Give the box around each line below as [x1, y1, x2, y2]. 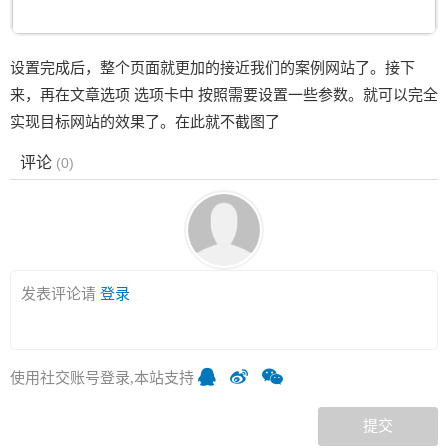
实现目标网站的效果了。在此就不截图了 [10, 113, 280, 130]
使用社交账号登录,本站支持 [10, 369, 194, 386]
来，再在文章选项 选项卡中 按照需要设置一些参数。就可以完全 [10, 86, 438, 103]
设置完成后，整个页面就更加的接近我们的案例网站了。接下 [10, 59, 415, 76]
